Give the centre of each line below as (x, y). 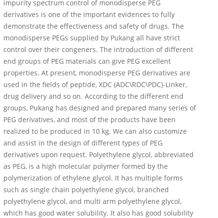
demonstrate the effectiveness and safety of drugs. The (94, 26)
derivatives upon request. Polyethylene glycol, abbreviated (99, 155)
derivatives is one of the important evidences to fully (89, 15)
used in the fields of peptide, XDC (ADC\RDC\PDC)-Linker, (95, 85)
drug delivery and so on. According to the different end (93, 96)
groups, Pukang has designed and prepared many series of (100, 108)
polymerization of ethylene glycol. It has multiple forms (93, 178)
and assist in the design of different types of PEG (83, 143)
